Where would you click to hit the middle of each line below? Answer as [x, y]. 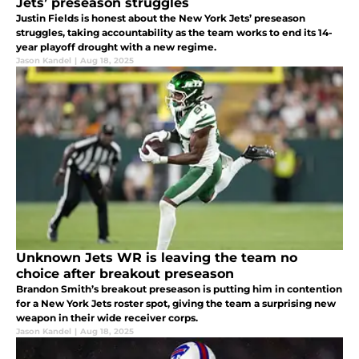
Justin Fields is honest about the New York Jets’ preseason [161, 18]
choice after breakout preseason [125, 274]
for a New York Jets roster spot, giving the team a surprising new [176, 304]
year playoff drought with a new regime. [116, 47]
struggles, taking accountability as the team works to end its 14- [174, 33]
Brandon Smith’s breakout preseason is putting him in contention [179, 289]
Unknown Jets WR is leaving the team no [157, 258]
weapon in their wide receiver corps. [107, 318]
